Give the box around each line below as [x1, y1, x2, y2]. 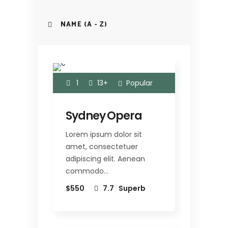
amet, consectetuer [66, 141, 138, 152]
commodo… [66, 165, 108, 176]
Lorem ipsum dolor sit [66, 129, 142, 139]
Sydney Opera [66, 107, 142, 124]
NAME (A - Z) [60, 19, 108, 31]
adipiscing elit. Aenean [66, 153, 145, 164]
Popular [126, 77, 153, 88]
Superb [119, 183, 146, 193]
